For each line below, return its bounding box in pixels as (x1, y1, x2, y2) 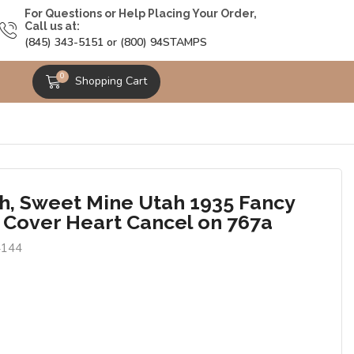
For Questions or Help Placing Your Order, (24, 7, 257, 21)
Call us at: (24, 20, 80, 33)
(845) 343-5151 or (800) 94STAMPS (24, 35, 207, 51)
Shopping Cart (75, 73, 148, 89)
